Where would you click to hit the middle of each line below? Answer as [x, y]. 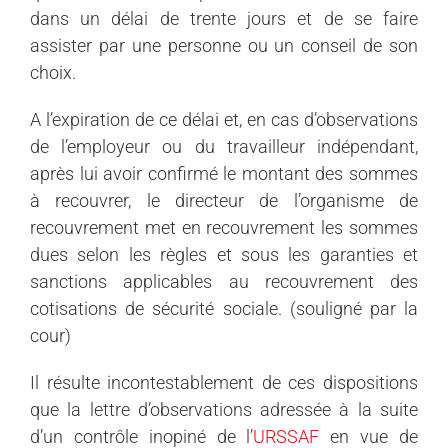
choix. [53, 73]
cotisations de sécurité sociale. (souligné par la [224, 309]
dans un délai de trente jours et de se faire [224, 19]
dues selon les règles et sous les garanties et [224, 255]
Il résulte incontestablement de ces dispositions [224, 383]
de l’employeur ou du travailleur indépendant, [224, 147]
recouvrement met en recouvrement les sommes [224, 228]
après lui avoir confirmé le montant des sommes [224, 174]
